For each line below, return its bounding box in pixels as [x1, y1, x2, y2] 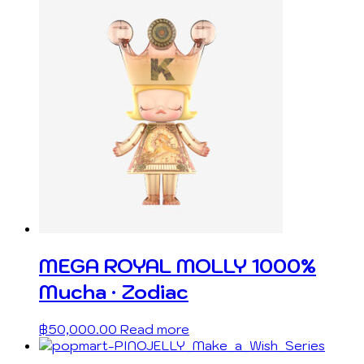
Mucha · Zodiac [39, 278, 188, 305]
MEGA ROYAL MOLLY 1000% [39, 252, 316, 279]
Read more [120, 320, 189, 337]
